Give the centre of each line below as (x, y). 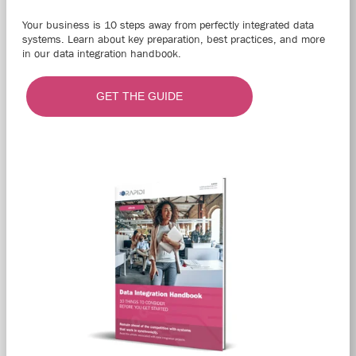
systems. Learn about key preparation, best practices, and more (174, 39)
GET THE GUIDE (140, 97)
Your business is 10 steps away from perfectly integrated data (168, 25)
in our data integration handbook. (102, 54)
